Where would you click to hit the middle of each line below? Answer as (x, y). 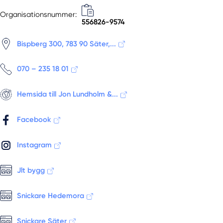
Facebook (34, 120)
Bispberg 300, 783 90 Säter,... (67, 44)
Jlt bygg (31, 170)
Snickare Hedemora (51, 195)
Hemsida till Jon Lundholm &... (68, 94)
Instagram (35, 145)
